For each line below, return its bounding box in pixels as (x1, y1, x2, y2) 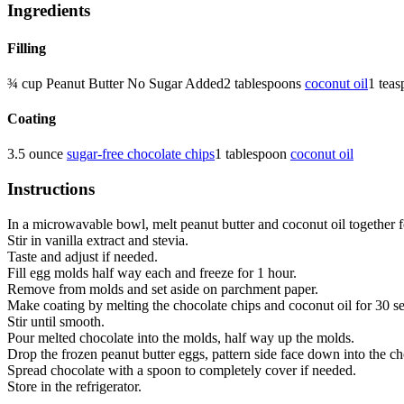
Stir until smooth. (7, 313, 105, 329)
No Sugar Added (127, 75, 224, 91)
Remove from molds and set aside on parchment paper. (7, 280, 318, 297)
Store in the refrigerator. (7, 378, 142, 394)
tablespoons (234, 75, 301, 91)
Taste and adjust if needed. (7, 248, 158, 264)
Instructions (7, 179, 95, 199)
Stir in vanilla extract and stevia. (7, 232, 188, 248)
